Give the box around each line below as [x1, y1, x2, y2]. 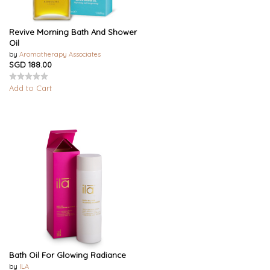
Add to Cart [9, 83, 52, 93]
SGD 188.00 [9, 59, 52, 69]
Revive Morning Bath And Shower [9, 27, 137, 37]
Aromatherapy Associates [19, 49, 101, 58]
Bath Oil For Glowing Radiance [9, 250, 126, 260]
